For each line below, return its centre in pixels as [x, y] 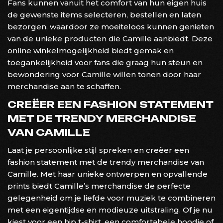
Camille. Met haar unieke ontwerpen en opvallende [108, 174]
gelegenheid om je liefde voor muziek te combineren [111, 198]
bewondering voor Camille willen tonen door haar [104, 74]
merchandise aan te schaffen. [64, 86]
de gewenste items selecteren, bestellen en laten [104, 14]
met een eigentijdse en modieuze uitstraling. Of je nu [110, 210]
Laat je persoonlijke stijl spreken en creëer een [98, 150]
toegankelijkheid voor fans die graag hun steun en [105, 62]
